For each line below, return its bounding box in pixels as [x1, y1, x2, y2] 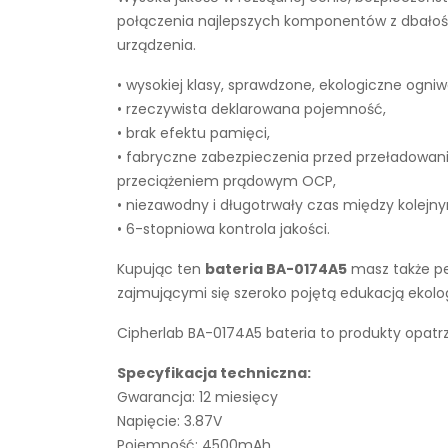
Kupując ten [117, 259, 205, 279]
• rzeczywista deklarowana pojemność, [117, 99, 386, 119]
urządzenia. [117, 35, 196, 55]
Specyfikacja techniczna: [117, 363, 311, 383]
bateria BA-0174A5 [205, 259, 347, 279]
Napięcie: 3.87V [117, 411, 222, 431]
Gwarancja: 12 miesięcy [117, 387, 278, 407]
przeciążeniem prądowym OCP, [117, 171, 336, 191]
